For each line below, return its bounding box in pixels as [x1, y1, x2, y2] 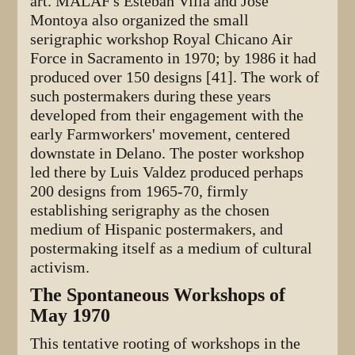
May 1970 [30, 304, 111, 327]
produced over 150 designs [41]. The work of [30, 68, 320, 87]
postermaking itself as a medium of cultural [30, 239, 313, 258]
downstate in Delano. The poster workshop [30, 144, 305, 163]
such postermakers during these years [30, 87, 272, 106]
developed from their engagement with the [30, 106, 304, 125]
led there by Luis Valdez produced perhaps [30, 163, 304, 182]
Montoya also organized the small [30, 11, 250, 30]
